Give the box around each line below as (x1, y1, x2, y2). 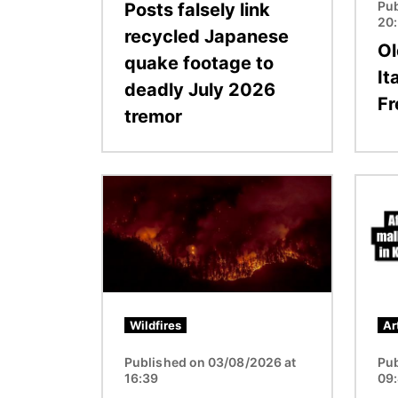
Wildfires (130, 317, 181, 332)
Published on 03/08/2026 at (124, 354, 297, 370)
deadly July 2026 (124, 78, 275, 100)
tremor (124, 105, 182, 127)
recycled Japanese (124, 25, 289, 47)
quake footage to (124, 52, 274, 74)
